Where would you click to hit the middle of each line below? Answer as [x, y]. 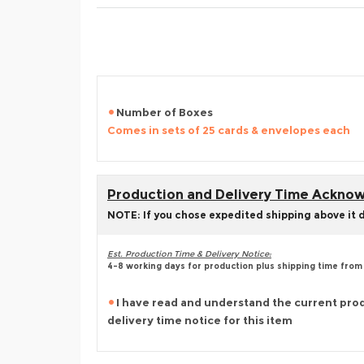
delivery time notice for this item [200, 320]
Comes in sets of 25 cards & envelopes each [229, 130]
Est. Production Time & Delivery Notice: [189, 254]
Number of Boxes [165, 112]
